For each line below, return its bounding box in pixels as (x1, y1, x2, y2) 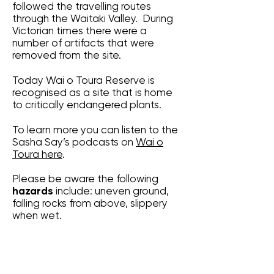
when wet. (12, 209, 62, 221)
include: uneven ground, (56, 185, 169, 197)
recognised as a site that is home (12, 86, 172, 98)
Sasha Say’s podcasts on (12, 136, 136, 148)
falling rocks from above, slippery (12, 197, 168, 209)
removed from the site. (12, 49, 124, 61)
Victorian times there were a (12, 24, 147, 37)
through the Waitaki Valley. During (12, 12, 173, 24)
